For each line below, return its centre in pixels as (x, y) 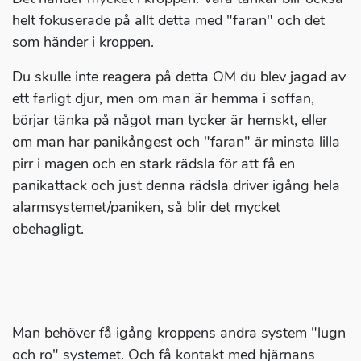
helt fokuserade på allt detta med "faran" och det (168, 21)
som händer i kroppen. (83, 42)
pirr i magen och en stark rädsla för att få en (154, 164)
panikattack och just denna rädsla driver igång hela (176, 186)
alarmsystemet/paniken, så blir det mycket (146, 207)
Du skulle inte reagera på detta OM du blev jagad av (179, 77)
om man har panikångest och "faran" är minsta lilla (176, 142)
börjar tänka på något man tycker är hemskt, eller (170, 120)
